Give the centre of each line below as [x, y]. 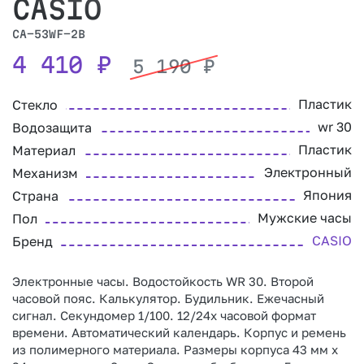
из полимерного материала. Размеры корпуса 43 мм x [175, 350]
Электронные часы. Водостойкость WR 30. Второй [163, 282]
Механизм [45, 173]
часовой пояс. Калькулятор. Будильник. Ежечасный [168, 299]
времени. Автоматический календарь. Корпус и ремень [179, 333]
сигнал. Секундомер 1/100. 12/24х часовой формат [164, 316]
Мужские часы [305, 218]
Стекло [35, 105]
